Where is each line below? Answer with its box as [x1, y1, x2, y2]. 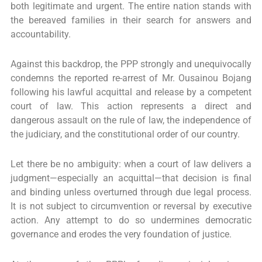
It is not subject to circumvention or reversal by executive [11, 201, 251, 212]
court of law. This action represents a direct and [11, 101, 251, 112]
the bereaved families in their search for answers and [11, 15, 251, 26]
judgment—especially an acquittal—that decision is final [11, 173, 251, 184]
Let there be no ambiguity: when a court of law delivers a [11, 159, 251, 170]
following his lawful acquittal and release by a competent [11, 87, 251, 98]
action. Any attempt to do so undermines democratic [11, 215, 251, 226]
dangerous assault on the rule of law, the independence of [11, 115, 251, 126]
